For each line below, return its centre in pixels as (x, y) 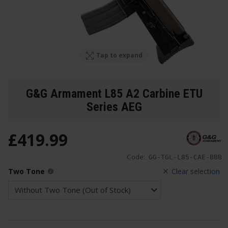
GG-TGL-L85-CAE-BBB (185, 157)
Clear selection (196, 172)
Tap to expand (120, 55)
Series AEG (114, 107)
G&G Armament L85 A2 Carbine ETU (114, 93)
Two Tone (26, 172)
